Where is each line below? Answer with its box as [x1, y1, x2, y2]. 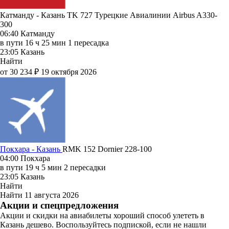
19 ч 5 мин [25, 163, 62, 172]
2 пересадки [64, 163, 106, 172]
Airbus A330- [173, 10, 217, 19]
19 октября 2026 [41, 67, 97, 76]
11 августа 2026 [25, 190, 79, 199]
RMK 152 [62, 144, 96, 153]
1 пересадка [68, 38, 109, 47]
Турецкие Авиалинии [95, 10, 173, 19]
